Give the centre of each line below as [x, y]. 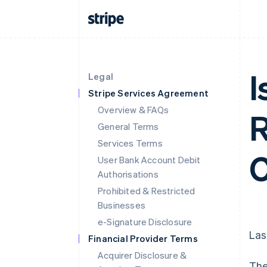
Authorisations [128, 174]
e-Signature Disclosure [145, 222]
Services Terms [130, 143]
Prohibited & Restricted [147, 191]
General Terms [128, 126]
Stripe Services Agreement [148, 93]
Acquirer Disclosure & [142, 255]
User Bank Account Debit [149, 160]
